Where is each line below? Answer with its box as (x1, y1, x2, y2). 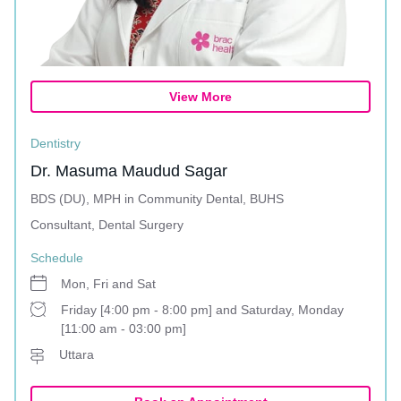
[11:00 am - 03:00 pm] (61, 321, 186, 336)
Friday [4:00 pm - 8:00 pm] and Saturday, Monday (61, 303, 344, 317)
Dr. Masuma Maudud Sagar (30, 162, 227, 180)
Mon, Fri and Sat (61, 277, 156, 291)
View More (169, 90, 232, 104)
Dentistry (30, 136, 81, 150)
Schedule (30, 251, 83, 265)
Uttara (59, 347, 94, 362)
